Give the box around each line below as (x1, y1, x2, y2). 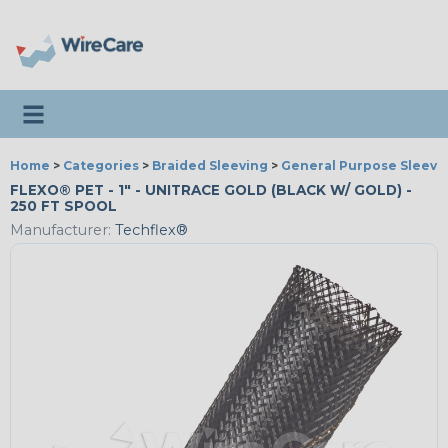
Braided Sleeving (152, 158, 268, 173)
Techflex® (111, 221, 188, 240)
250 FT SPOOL (10, 198, 117, 214)
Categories (63, 158, 139, 173)
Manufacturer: (10, 221, 111, 240)
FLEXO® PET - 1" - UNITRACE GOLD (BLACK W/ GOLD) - (10, 182, 412, 198)
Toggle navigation (19, 97, 163, 117)
